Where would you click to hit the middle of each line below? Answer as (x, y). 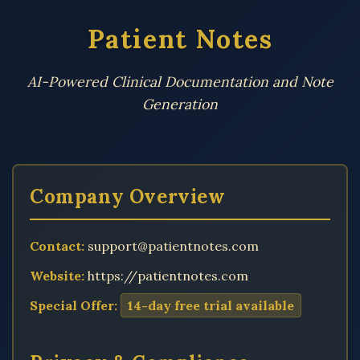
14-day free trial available (211, 305)
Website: (57, 276)
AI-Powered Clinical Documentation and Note (180, 82)
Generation (180, 104)
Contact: (57, 246)
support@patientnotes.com (172, 246)
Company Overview (128, 196)
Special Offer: (74, 305)
